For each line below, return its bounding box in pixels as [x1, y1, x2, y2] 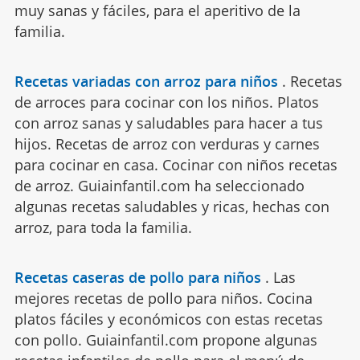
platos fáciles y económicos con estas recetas [14, 309, 323, 329]
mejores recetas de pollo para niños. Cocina [14, 288, 313, 309]
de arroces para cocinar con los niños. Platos [14, 92, 319, 112]
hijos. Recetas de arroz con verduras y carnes [14, 134, 320, 154]
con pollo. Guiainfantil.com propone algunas [14, 330, 317, 350]
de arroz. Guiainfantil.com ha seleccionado [14, 176, 305, 196]
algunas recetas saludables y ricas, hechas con [14, 197, 329, 217]
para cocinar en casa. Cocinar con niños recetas [14, 155, 337, 175]
